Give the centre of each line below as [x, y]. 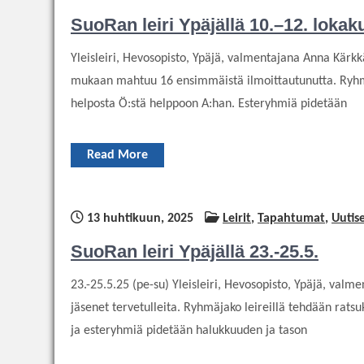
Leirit [237, 218]
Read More [117, 155]
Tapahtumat [291, 218]
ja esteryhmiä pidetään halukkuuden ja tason [189, 330]
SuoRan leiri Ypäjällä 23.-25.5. [195, 251]
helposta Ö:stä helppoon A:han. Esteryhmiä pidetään [209, 104]
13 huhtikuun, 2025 [139, 218]
